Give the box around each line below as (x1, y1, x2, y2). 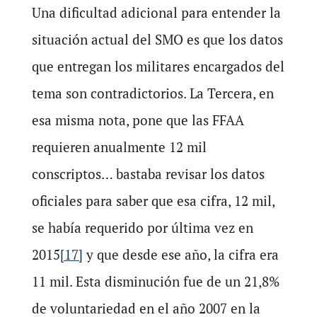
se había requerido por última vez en (31, 219, 253, 237)
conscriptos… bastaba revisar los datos (31, 165, 265, 183)
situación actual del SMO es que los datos (31, 30, 283, 49)
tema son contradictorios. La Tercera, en (31, 84, 274, 103)
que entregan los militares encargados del (31, 57, 284, 76)
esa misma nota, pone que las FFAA (31, 111, 244, 129)
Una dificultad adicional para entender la (31, 4, 281, 22)
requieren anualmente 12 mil (31, 138, 207, 156)
